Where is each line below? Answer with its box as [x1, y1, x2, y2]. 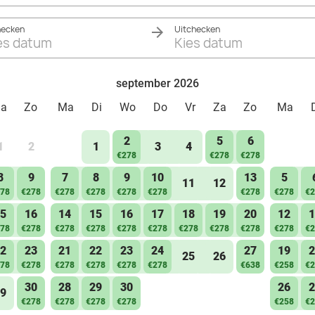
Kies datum [174, 34, 243, 52]
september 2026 [116, 77, 199, 90]
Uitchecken [174, 23, 220, 35]
